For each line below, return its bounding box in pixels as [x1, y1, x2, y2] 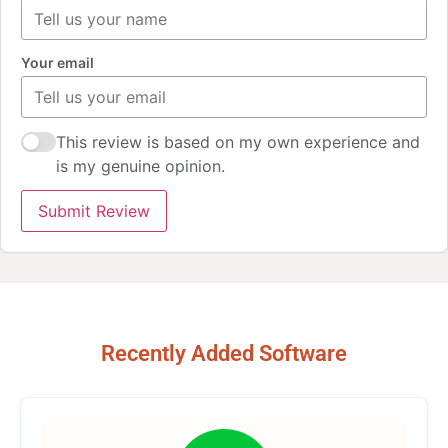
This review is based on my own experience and [56, 132, 421, 153]
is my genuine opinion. [56, 156, 226, 177]
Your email [21, 53, 94, 71]
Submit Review [38, 201, 150, 222]
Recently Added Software [101, 341, 347, 367]
